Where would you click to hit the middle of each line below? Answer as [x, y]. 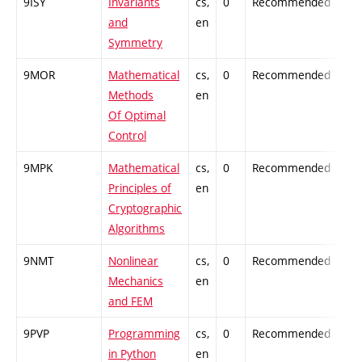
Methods [131, 95]
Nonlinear [133, 260]
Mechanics [136, 280]
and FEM [130, 301]
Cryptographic [145, 208]
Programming [144, 333]
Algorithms [137, 228]
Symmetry [135, 42]
